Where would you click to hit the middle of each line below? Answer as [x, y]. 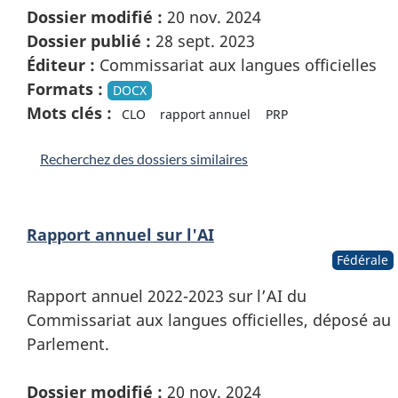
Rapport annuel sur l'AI [120, 235]
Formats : [65, 89]
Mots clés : [69, 113]
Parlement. [68, 344]
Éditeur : [61, 65]
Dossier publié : [89, 41]
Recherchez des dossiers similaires [144, 159]
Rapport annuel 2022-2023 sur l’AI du [167, 296]
